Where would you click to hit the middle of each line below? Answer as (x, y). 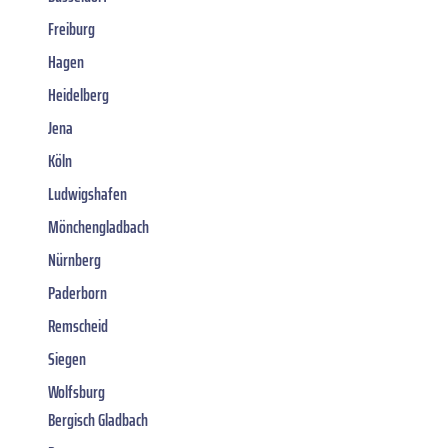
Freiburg (71, 29)
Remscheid (78, 326)
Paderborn (77, 293)
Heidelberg (78, 95)
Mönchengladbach (98, 227)
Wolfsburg (76, 392)
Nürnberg (74, 260)
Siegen (67, 359)
